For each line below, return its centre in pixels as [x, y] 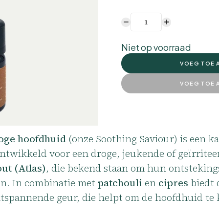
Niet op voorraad [156, 47]
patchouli [120, 183]
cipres [173, 183]
